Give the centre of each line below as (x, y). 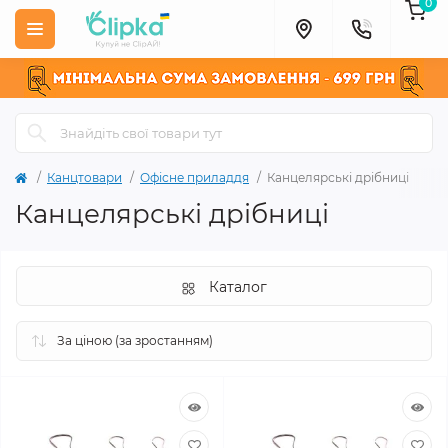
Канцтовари (84, 177)
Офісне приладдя (194, 177)
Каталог (238, 287)
